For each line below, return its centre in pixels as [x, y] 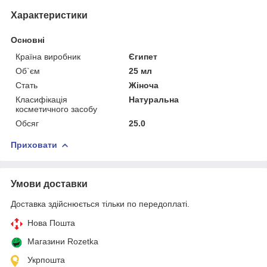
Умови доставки [49, 184]
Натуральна [154, 99]
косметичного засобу [56, 109]
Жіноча [144, 85]
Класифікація [41, 99]
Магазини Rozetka [63, 241]
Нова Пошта [51, 223]
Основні [28, 40]
